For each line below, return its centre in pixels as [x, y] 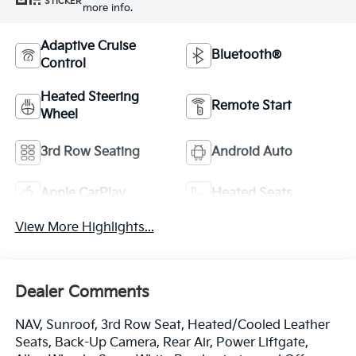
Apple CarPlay [83, 193]
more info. [107, 8]
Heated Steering [89, 97]
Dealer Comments [82, 293]
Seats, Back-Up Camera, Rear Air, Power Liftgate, [161, 343]
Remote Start [252, 106]
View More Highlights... [84, 227]
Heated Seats [252, 193]
